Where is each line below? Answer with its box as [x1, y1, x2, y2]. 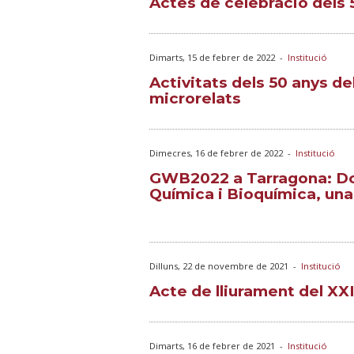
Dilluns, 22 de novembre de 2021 [149, 260, 288, 272]
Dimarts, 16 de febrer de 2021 [149, 340, 275, 352]
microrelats [149, 89, 241, 107]
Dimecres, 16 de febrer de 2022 [149, 147, 283, 159]
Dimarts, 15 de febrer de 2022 [149, 51, 275, 63]
